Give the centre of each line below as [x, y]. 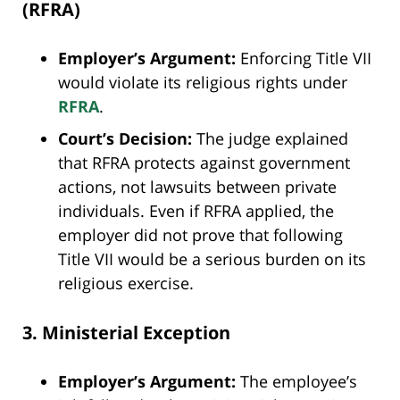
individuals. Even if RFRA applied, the [196, 211]
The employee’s [296, 382]
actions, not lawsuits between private [197, 187]
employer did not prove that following [200, 235]
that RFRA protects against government [204, 163]
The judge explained [270, 139]
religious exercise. [126, 283]
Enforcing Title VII [304, 58]
